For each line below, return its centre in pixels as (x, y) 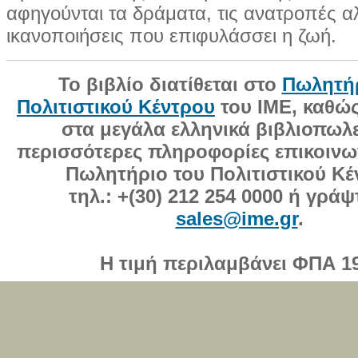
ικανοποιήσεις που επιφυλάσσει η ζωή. (171, 36)
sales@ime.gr (237, 219)
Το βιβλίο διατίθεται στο (170, 84)
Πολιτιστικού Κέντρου (116, 107)
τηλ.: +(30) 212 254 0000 (175, 196)
